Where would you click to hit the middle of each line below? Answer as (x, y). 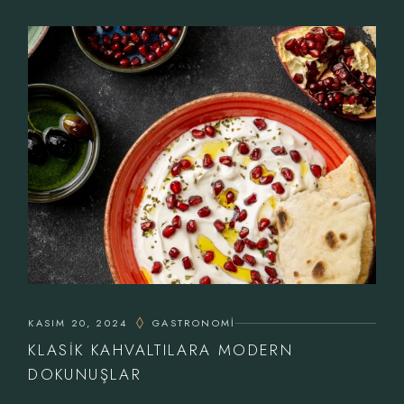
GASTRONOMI (194, 323)
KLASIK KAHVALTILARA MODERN (161, 350)
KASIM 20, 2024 (78, 323)
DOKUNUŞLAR (85, 375)
